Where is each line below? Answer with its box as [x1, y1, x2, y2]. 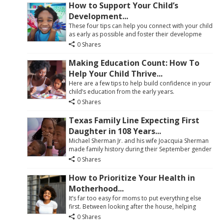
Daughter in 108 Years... [69, 125, 161, 137]
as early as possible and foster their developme [69, 29, 202, 38]
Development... [69, 10, 128, 22]
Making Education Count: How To [69, 57, 199, 68]
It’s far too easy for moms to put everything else [69, 193, 201, 202]
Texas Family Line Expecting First [69, 114, 199, 126]
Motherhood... [69, 183, 124, 194]
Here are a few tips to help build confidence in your [69, 79, 211, 87]
